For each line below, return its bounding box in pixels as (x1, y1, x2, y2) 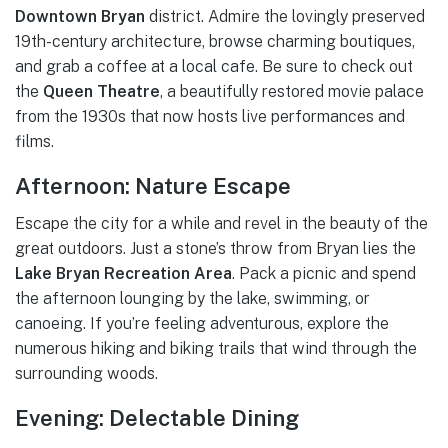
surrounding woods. (15, 364, 158, 384)
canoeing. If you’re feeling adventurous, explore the (15, 314, 389, 334)
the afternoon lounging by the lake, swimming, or (15, 289, 370, 309)
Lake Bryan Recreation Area (15, 264, 232, 284)
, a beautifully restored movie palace (160, 81, 424, 101)
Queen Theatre (43, 81, 160, 101)
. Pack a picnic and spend (232, 264, 416, 284)
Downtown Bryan (15, 6, 145, 26)
